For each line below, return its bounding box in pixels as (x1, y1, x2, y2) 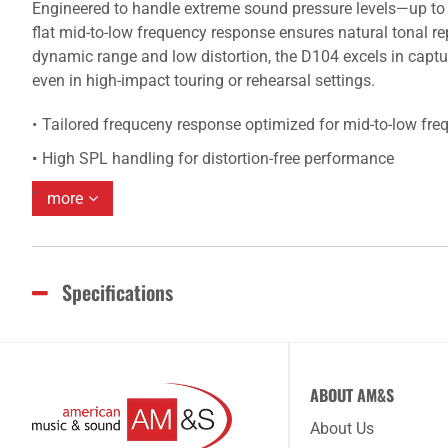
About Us (310, 419, 374, 438)
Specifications (62, 277, 173, 307)
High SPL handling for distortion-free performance (42, 149, 394, 168)
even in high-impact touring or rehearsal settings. (32, 71, 375, 90)
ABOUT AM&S (310, 383, 394, 407)
